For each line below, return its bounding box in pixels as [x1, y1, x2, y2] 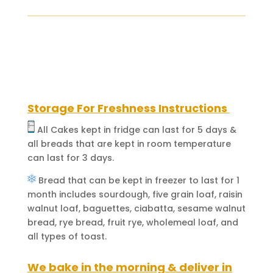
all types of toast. [27, 230, 107, 243]
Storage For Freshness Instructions [27, 100, 230, 116]
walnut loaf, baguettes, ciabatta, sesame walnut [27, 202, 246, 215]
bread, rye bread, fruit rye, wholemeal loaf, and [27, 216, 238, 229]
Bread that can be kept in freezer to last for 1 [35, 174, 239, 187]
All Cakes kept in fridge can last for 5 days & [34, 123, 236, 136]
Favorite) [60, 27, 101, 40]
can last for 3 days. [27, 151, 114, 164]
